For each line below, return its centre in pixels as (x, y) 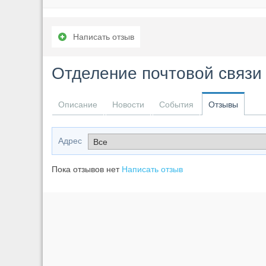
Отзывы (223, 105)
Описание (78, 105)
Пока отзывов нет (87, 170)
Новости (128, 105)
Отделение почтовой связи (157, 74)
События (176, 105)
